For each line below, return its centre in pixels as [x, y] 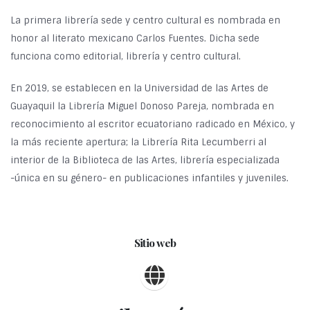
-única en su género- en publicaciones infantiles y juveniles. [149, 178]
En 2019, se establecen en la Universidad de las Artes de [139, 88]
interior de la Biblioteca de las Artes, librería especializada [145, 160]
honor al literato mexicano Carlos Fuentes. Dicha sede [135, 38]
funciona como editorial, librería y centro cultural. [126, 56]
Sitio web [155, 243]
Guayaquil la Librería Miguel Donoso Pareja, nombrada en [142, 106]
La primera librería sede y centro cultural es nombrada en [145, 20]
